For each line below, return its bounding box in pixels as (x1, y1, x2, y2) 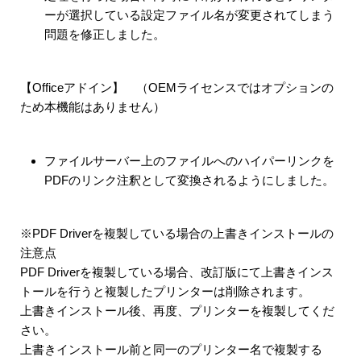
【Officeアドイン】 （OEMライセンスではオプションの (20, 81, 334, 94)
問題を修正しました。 (44, 27, 165, 41)
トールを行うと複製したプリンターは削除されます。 (20, 284, 310, 298)
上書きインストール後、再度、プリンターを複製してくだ (20, 304, 334, 317)
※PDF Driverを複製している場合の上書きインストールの (20, 226, 334, 240)
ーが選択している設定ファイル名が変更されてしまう (44, 7, 335, 22)
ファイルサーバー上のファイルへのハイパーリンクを (44, 153, 335, 168)
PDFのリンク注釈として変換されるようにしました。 (44, 172, 334, 187)
